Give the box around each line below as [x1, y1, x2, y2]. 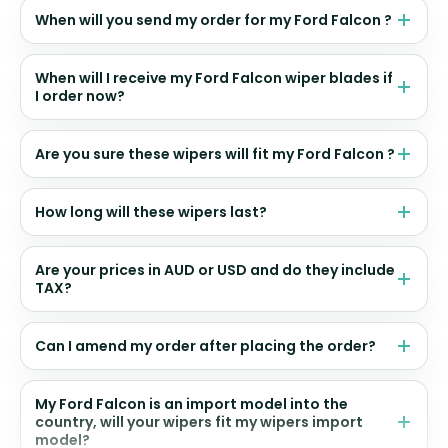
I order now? [35, 85, 125, 106]
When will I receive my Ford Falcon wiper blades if [35, 67, 393, 88]
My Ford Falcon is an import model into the [35, 393, 348, 414]
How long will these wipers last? [35, 201, 267, 222]
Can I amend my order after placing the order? [35, 335, 376, 356]
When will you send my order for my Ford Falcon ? [35, 9, 392, 30]
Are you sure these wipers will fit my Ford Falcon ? [35, 143, 395, 164]
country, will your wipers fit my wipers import [35, 411, 363, 432]
